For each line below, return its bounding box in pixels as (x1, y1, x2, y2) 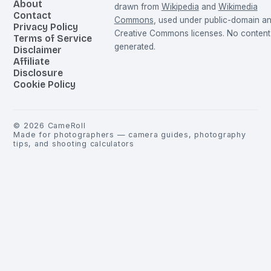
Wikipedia (161, 2, 199, 12)
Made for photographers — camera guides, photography (13, 130, 246, 140)
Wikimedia (218, 2, 258, 12)
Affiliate (13, 56, 50, 68)
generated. (114, 42, 155, 52)
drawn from (114, 2, 159, 12)
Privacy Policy (13, 21, 79, 33)
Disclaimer (13, 44, 62, 56)
